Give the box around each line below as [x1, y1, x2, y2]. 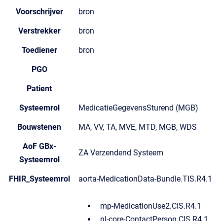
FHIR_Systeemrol [8, 174, 70, 184]
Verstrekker [18, 26, 61, 36]
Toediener [21, 45, 57, 55]
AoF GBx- [22, 142, 56, 151]
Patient [27, 84, 52, 93]
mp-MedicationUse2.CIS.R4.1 [100, 201, 201, 211]
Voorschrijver [15, 7, 63, 16]
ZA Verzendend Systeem [78, 148, 163, 157]
